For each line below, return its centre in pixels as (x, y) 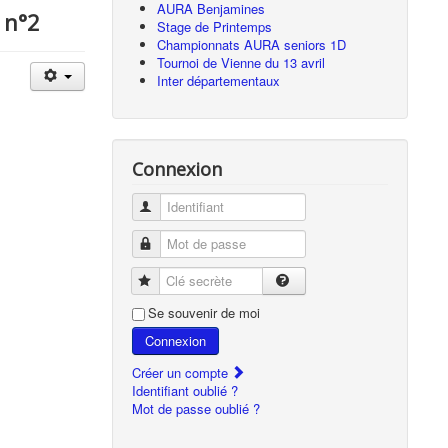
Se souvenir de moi (204, 312)
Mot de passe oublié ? (196, 408)
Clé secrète (187, 280)
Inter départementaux (219, 80)
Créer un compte (182, 372)
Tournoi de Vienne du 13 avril (241, 62)
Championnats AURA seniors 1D (252, 44)
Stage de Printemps (215, 26)
